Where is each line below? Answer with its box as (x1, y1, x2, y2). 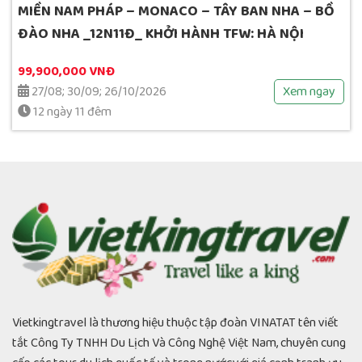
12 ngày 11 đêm (31, 101, 112, 122)
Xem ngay (283, 81, 335, 102)
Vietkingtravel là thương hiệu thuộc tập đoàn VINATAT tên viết (12, 313, 339, 334)
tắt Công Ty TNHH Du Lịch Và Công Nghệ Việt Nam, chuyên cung (12, 333, 346, 354)
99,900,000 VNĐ (18, 61, 115, 82)
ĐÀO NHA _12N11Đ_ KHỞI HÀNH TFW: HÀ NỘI (18, 22, 304, 45)
